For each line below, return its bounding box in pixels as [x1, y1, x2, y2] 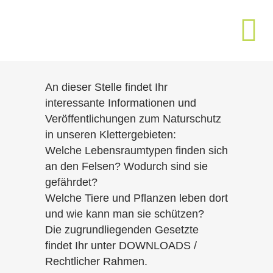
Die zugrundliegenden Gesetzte [45, 224, 199, 236]
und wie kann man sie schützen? [45, 208, 204, 220]
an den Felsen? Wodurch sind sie [45, 160, 208, 172]
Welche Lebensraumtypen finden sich [45, 144, 228, 157]
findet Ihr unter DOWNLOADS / [45, 239, 197, 252]
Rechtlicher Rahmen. [45, 255, 147, 268]
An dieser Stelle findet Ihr [45, 81, 168, 93]
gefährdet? [45, 176, 97, 188]
